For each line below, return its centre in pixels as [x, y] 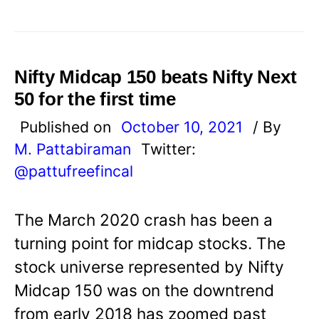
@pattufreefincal [74, 171]
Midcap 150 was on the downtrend [144, 290]
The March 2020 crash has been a [143, 219]
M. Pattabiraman [73, 148]
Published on [68, 126]
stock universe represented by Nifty [149, 266]
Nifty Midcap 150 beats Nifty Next [156, 77]
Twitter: [168, 148]
